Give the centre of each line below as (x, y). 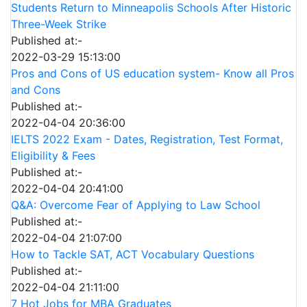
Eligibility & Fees (53, 156)
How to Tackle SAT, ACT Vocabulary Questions (133, 254)
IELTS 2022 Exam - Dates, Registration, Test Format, (147, 139)
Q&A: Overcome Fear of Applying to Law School (136, 205)
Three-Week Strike (59, 24)
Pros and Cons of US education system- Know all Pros (152, 73)
